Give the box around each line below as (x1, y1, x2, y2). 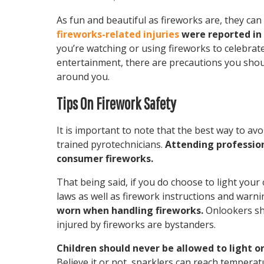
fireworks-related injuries (57, 28, 179, 41)
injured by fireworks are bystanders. (57, 218, 216, 231)
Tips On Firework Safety (57, 94, 176, 113)
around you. (57, 70, 110, 83)
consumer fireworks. (57, 152, 153, 165)
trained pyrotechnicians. (57, 138, 165, 151)
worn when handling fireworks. (57, 204, 203, 217)
